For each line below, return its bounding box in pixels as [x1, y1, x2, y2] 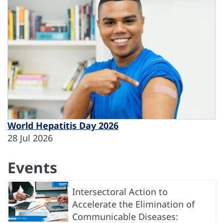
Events [7, 157, 57, 178]
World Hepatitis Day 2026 [7, 119, 118, 132]
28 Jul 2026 [7, 132, 53, 144]
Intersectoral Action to [72, 186, 168, 198]
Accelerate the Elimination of [72, 198, 195, 211]
